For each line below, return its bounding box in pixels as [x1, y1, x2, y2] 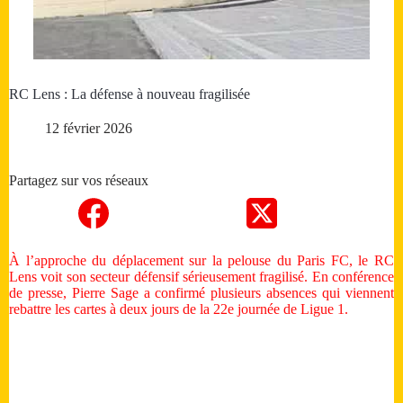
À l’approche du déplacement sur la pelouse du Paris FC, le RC [9, 253, 394, 269]
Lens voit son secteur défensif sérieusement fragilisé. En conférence [9, 269, 394, 285]
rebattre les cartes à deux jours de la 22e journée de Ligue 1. [9, 301, 348, 318]
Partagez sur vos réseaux [9, 173, 148, 189]
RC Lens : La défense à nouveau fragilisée [9, 86, 250, 103]
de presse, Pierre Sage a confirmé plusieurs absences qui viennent [9, 285, 394, 301]
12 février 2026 [45, 121, 132, 137]
